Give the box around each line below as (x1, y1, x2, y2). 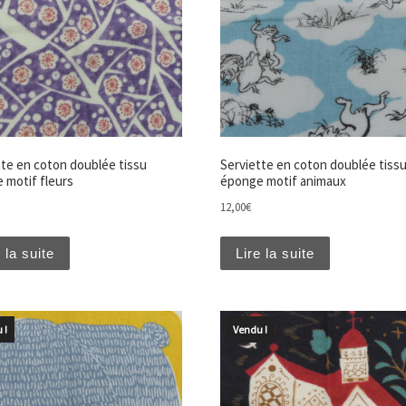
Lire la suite (235, 245, 314, 261)
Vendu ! (232, 323, 267, 337)
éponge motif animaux (219, 172, 346, 190)
